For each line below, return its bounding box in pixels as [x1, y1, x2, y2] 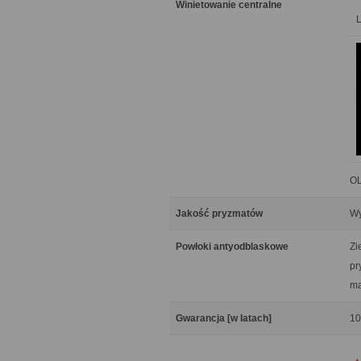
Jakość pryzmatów [176, 208, 263, 219]
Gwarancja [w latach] [176, 313, 272, 324]
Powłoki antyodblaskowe [176, 241, 288, 252]
